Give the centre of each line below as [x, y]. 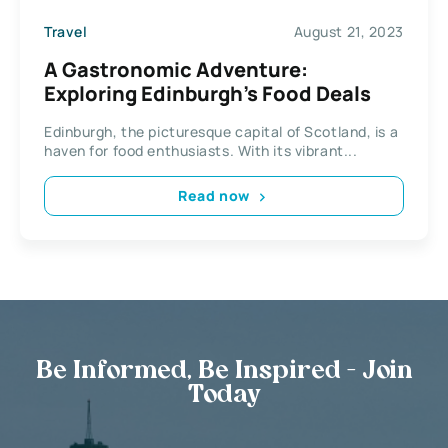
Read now [214, 196]
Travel [66, 32]
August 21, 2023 [348, 32]
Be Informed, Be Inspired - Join [224, 371]
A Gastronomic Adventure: [176, 69]
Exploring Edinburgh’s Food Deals [209, 93]
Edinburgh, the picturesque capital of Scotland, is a [221, 131]
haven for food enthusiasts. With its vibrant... [201, 150]
